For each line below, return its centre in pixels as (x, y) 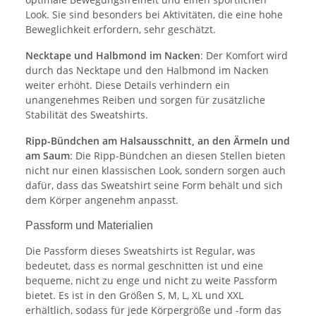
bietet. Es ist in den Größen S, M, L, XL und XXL (134, 295)
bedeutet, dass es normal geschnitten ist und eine (144, 265)
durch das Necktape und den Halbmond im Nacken (147, 70)
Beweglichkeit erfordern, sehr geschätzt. (121, 29)
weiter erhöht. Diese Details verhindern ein (128, 85)
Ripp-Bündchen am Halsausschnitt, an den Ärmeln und (158, 140)
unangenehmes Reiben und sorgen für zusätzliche (145, 99)
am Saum (48, 155)
